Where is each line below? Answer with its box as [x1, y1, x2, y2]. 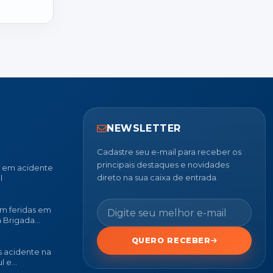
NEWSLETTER [107, 122, 181, 135]
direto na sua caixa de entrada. [97, 172, 218, 183]
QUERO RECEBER [131, 236, 211, 246]
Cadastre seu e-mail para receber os [97, 147, 241, 157]
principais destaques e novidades [97, 160, 229, 170]
